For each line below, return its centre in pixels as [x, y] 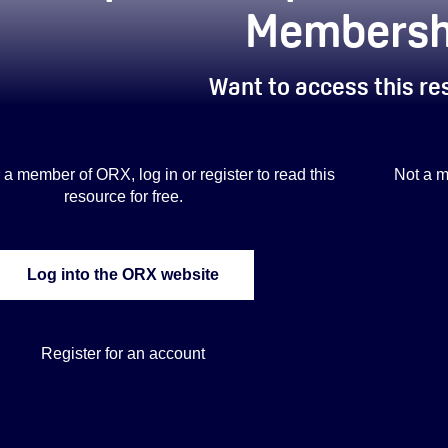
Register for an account [123, 353]
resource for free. [123, 196]
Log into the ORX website [123, 275]
